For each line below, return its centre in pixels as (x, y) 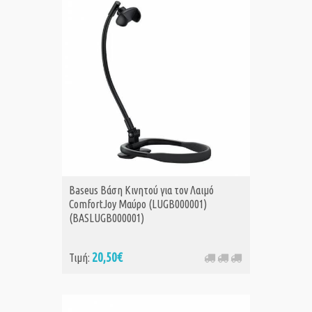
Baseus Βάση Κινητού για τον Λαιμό (141, 190)
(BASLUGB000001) (107, 218)
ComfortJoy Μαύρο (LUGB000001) (138, 204)
